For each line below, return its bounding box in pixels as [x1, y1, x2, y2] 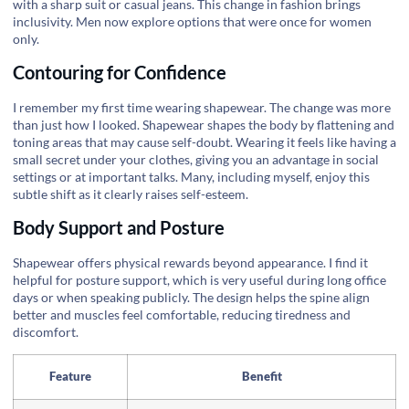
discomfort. [13, 324, 79, 341]
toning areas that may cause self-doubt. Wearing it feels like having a [13, 133, 396, 150]
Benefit [241, 369, 282, 383]
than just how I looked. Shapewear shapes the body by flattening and [13, 116, 394, 132]
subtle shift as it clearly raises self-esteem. [13, 185, 248, 202]
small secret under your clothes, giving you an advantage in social [13, 151, 379, 167]
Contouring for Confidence [13, 60, 226, 83]
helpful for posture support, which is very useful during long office [13, 272, 386, 288]
